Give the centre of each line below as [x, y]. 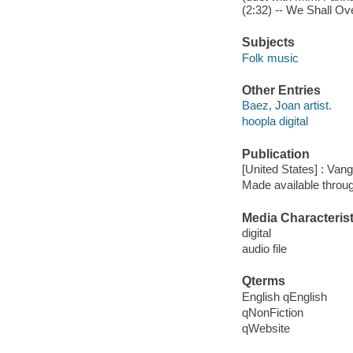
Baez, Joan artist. [286, 106]
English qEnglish [284, 296]
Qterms [263, 281]
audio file [264, 249]
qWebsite [266, 328]
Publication [275, 154]
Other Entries [281, 90]
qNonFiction [272, 312]
